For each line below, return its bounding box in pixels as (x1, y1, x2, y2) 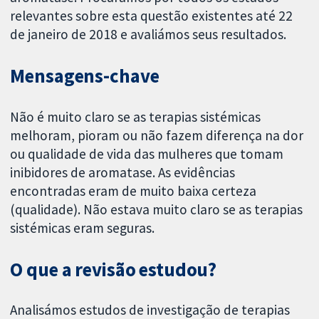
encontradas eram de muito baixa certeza (10, 182, 257, 199)
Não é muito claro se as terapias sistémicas (10, 108, 261, 125)
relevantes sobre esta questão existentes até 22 (10, 7, 293, 25)
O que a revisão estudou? (10, 257, 217, 281)
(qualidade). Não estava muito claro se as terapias (10, 200, 303, 218)
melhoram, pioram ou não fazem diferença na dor (10, 126, 304, 144)
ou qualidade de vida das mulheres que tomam (10, 145, 284, 162)
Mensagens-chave (10, 63, 159, 88)
